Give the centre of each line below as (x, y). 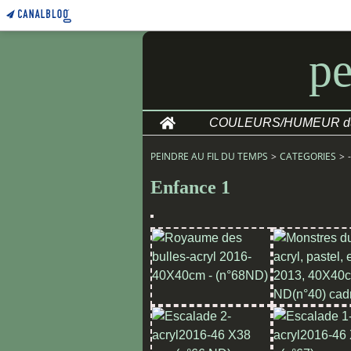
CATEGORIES (308, 156)
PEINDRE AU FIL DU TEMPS (209, 156)
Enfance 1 (190, 187)
